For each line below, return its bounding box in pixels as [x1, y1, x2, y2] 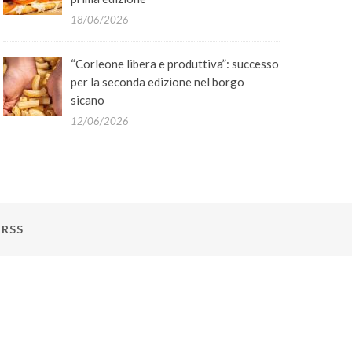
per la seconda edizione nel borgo [71, 75, 245, 90]
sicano [71, 93, 105, 108]
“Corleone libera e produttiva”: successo [71, 57, 280, 71]
